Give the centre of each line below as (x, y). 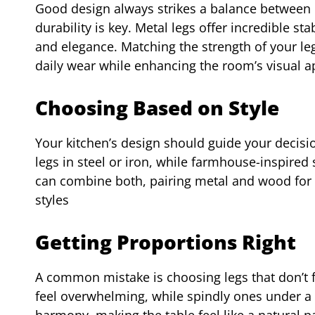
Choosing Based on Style (157, 107)
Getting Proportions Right (166, 242)
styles (52, 199)
